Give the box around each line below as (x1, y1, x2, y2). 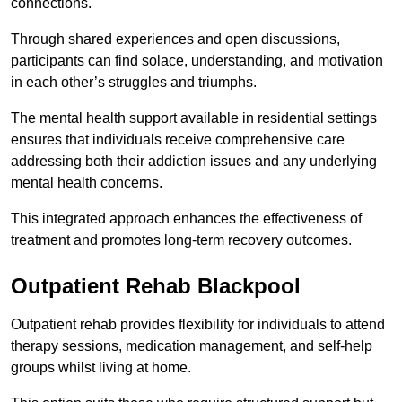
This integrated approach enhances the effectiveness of (11, 211, 362, 227)
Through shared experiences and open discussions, (11, 31, 340, 48)
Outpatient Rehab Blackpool (11, 274, 301, 299)
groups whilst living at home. (11, 360, 195, 376)
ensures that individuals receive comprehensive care (11, 132, 345, 148)
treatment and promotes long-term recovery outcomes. (11, 232, 352, 249)
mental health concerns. (11, 175, 166, 191)
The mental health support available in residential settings (11, 110, 377, 127)
